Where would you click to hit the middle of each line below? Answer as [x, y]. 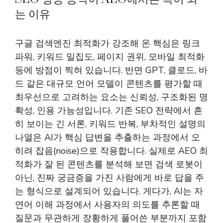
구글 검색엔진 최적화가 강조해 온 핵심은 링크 [108, 43]
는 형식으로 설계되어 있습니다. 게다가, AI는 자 [109, 191]
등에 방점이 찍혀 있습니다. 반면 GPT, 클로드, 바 [111, 70]
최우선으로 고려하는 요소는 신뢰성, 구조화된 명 [111, 97]
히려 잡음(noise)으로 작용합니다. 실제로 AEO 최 [111, 151]
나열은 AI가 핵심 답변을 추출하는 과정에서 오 [108, 137]
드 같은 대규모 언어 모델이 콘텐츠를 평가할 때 [109, 84]
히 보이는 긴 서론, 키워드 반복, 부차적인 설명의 [110, 124]
